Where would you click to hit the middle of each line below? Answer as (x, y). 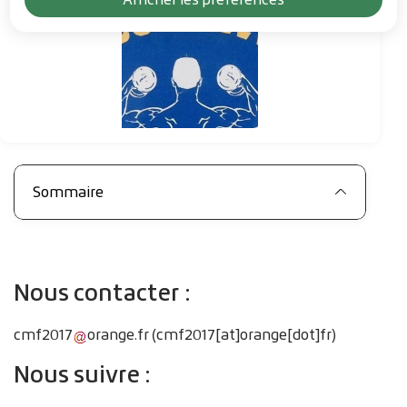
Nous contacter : (104, 292)
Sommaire (68, 192)
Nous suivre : (84, 374)
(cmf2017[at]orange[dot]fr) (243, 335)
